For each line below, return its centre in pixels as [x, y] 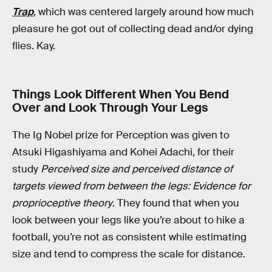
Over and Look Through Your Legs [110, 107]
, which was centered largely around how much [144, 12]
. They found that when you [176, 203]
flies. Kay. [34, 46]
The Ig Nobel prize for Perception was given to [121, 135]
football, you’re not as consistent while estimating [129, 237]
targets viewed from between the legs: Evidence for [131, 186]
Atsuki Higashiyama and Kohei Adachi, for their [123, 152]
